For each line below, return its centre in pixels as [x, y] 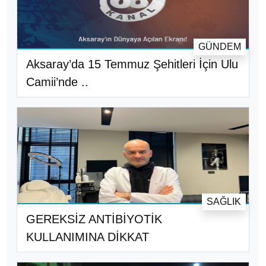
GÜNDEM [220, 46]
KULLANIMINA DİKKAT [88, 237]
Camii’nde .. [57, 82]
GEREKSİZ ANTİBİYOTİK [94, 219]
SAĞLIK [224, 201]
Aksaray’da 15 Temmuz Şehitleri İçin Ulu [132, 64]
